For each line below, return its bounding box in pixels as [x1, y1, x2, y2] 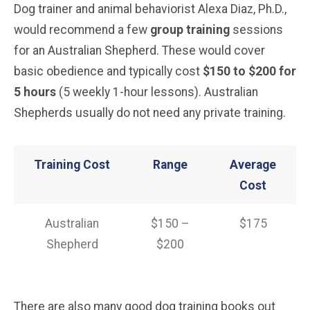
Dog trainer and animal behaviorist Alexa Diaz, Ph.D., [14, 2, 286, 17]
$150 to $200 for [203, 64, 296, 79]
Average [230, 158, 276, 172]
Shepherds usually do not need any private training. [14, 106, 286, 120]
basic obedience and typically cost [14, 64, 203, 79]
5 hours [14, 85, 56, 100]
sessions [230, 23, 283, 37]
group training [150, 23, 230, 37]
